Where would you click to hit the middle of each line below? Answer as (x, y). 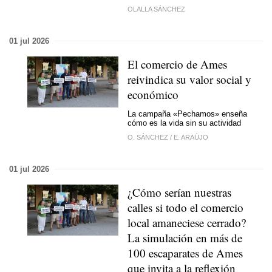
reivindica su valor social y (189, 79)
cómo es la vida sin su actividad (184, 123)
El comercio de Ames (177, 64)
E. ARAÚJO (191, 137)
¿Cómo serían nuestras (179, 192)
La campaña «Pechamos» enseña (187, 114)
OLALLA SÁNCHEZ (156, 9)
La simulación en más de (185, 237)
